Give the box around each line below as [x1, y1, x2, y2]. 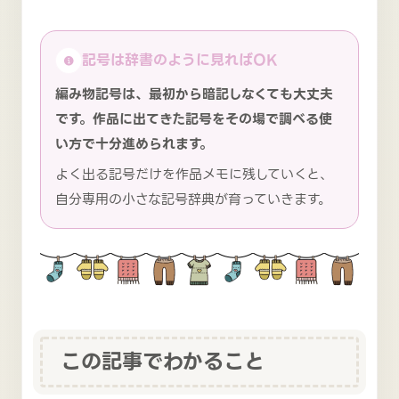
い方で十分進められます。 [55, 133, 213, 155]
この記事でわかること [61, 344, 265, 379]
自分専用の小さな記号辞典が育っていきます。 [55, 189, 331, 211]
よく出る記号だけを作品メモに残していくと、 [55, 164, 333, 186]
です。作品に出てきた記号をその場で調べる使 [55, 108, 332, 130]
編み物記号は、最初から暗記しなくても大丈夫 [55, 83, 333, 105]
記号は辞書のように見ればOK [82, 48, 278, 71]
